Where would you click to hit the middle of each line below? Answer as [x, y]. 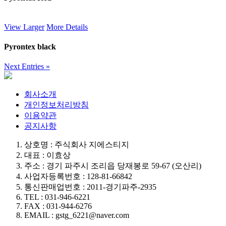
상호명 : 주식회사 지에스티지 [77, 145]
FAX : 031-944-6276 [58, 206]
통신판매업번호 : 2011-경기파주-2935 [90, 187]
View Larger [24, 27]
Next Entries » [27, 67]
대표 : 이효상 [47, 155]
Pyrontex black [30, 46]
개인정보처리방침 [56, 105]
